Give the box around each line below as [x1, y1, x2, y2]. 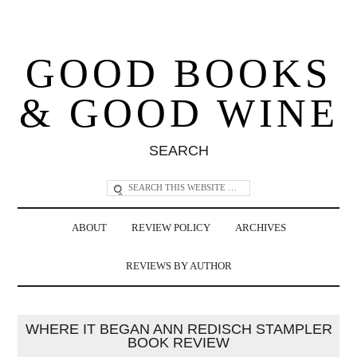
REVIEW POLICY [131, 222, 210, 233]
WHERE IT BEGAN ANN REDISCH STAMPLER [25, 320, 332, 337]
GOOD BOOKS [25, 50, 331, 96]
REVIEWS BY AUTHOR [125, 260, 232, 272]
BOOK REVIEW [127, 334, 229, 351]
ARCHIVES [234, 222, 286, 233]
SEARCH [148, 142, 209, 159]
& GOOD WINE [18, 90, 339, 135]
